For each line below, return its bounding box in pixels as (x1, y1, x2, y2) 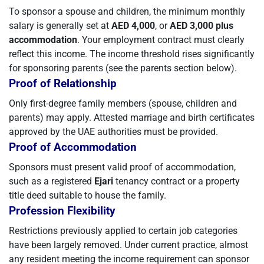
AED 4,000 (111, 20, 155, 31)
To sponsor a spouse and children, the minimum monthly (9, 6, 245, 17)
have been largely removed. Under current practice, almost (9, 239, 248, 250)
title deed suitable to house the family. (9, 190, 166, 201)
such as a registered (9, 176, 94, 187)
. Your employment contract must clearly (77, 34, 245, 45)
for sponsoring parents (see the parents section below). (9, 62, 237, 74)
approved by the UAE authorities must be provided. (9, 126, 218, 137)
